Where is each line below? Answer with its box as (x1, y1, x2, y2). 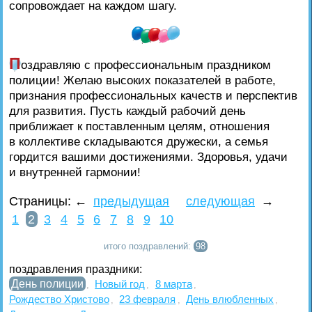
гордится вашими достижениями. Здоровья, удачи (8, 150, 288, 164)
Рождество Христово (8, 293, 109, 306)
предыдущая (93, 194, 170, 208)
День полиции (10, 278, 84, 290)
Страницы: (8, 194, 75, 208)
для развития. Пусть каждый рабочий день (8, 104, 246, 118)
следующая (185, 194, 255, 208)
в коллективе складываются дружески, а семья (8, 134, 268, 149)
